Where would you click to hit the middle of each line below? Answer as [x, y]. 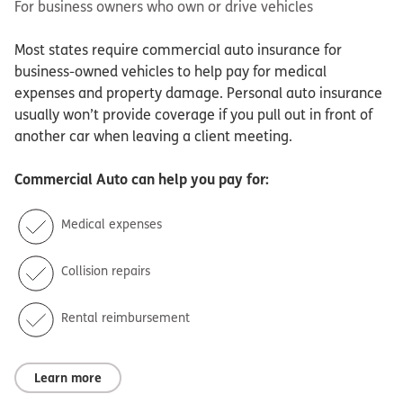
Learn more [68, 378]
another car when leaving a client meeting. [153, 137]
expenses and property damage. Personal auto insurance [198, 94]
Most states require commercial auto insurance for [178, 50]
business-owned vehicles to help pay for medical [170, 72]
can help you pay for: [198, 180]
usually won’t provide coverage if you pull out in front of [193, 115]
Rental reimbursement [125, 317]
